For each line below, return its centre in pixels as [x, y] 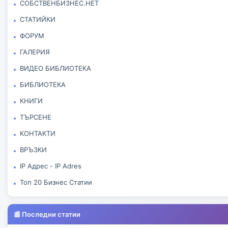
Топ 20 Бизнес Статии [56, 182]
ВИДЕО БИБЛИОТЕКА [55, 68]
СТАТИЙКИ [38, 20]
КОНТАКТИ [38, 134]
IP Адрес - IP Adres [51, 166]
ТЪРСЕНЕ [36, 117]
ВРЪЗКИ [33, 150]
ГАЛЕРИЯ [35, 52]
